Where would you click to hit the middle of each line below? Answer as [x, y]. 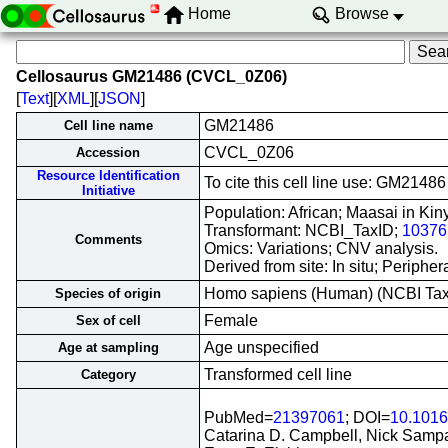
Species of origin [108, 293]
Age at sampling [108, 347]
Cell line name [108, 125]
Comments [108, 239]
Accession [108, 152]
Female [231, 320]
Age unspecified [261, 347]
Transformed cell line [278, 374]
